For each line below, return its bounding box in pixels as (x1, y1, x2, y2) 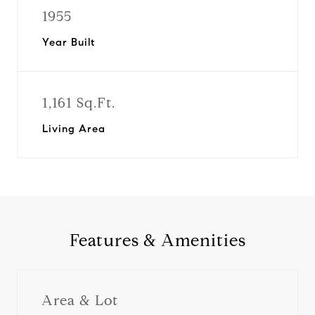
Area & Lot (41, 291, 118, 309)
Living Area (42, 122, 105, 135)
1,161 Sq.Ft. (42, 94, 115, 112)
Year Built (42, 36, 95, 49)
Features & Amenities (69, 230, 246, 251)
